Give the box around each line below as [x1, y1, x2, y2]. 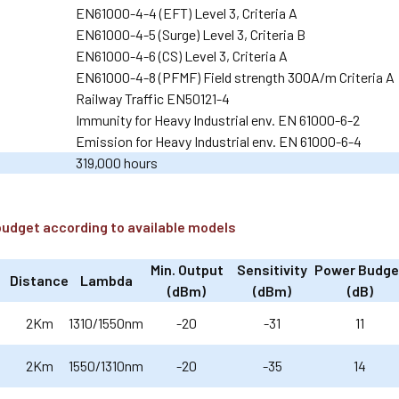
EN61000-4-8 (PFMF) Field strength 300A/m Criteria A [76, 68, 395, 85]
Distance [10, 271, 69, 289]
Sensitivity [237, 260, 308, 278]
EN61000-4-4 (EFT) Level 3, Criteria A [76, 4, 298, 21]
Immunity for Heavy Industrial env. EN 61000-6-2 [76, 110, 361, 128]
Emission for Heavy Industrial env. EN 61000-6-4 [76, 132, 362, 150]
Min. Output [150, 260, 224, 278]
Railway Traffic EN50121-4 [76, 89, 231, 107]
